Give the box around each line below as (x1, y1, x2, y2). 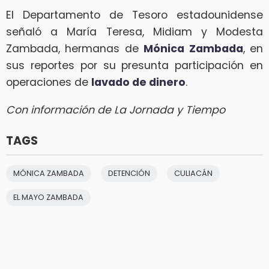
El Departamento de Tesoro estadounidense (6, 8, 263, 23)
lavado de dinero (91, 75, 186, 90)
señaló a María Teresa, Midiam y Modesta (6, 25, 263, 40)
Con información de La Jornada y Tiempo (6, 102, 225, 117)
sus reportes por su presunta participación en (6, 58, 263, 73)
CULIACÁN (174, 168, 213, 178)
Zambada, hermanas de (6, 41, 144, 56)
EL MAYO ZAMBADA (13, 192, 83, 202)
